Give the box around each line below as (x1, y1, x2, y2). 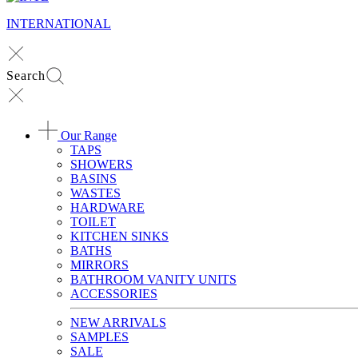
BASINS (70, 172, 117, 185)
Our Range (58, 129, 117, 142)
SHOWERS (70, 157, 133, 171)
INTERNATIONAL (6, 17, 111, 30)
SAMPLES (70, 330, 129, 344)
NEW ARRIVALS (70, 316, 166, 329)
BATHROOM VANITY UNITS (70, 272, 237, 286)
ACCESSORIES (70, 287, 157, 300)
